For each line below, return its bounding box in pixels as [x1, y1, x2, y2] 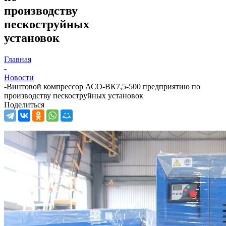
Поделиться [4, 100, 44, 109]
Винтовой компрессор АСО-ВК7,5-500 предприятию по [7, 82, 200, 91]
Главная [4, 54, 31, 64]
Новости [4, 73, 34, 82]
